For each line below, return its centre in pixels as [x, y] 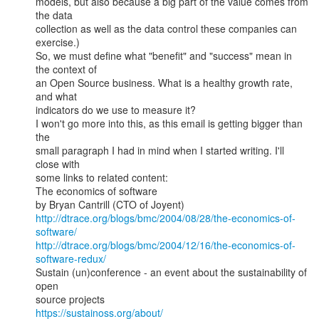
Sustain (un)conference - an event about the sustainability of [171, 272]
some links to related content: [102, 177]
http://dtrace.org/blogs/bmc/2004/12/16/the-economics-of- [166, 245]
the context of [66, 69]
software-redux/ [71, 258]
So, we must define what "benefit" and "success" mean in [164, 56]
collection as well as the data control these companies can [166, 28]
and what [56, 96]
